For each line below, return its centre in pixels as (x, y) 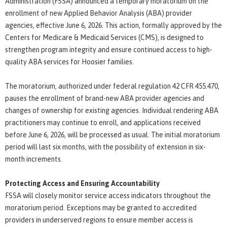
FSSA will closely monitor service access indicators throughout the (108, 195)
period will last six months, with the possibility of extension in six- (105, 147)
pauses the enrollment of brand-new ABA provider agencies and (105, 98)
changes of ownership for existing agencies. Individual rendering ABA (112, 110)
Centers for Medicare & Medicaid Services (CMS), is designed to (104, 37)
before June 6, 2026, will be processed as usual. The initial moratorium (112, 135)
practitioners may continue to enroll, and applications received (103, 122)
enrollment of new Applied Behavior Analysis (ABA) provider (99, 13)
